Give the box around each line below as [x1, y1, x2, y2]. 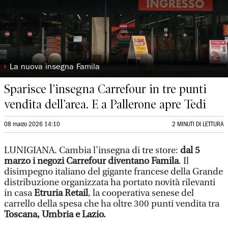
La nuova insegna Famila [10, 64, 100, 72]
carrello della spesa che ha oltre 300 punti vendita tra [4, 198, 219, 209]
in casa [4, 188, 34, 198]
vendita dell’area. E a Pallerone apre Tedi [4, 97, 206, 111]
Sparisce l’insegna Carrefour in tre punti [4, 82, 207, 96]
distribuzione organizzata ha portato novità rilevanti [4, 177, 215, 188]
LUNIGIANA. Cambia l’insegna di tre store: [4, 145, 180, 156]
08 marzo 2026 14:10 [4, 122, 60, 127]
